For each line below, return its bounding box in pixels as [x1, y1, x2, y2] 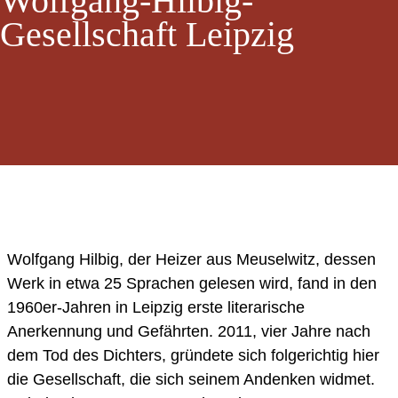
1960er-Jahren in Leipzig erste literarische [7, 298, 305, 317]
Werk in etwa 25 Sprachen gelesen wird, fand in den [7, 275, 377, 293]
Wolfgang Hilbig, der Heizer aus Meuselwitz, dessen [7, 251, 376, 269]
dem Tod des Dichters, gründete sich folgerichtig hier [7, 346, 379, 365]
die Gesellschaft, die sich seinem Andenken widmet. [7, 370, 375, 389]
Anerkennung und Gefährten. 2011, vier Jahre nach [7, 322, 370, 341]
